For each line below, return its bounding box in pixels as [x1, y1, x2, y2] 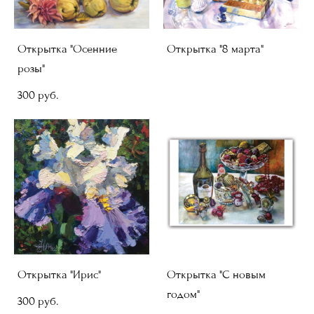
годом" [167, 287, 200, 301]
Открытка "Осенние [18, 42, 117, 56]
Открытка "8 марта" [167, 42, 264, 56]
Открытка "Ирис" [18, 268, 101, 282]
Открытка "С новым [167, 268, 266, 282]
